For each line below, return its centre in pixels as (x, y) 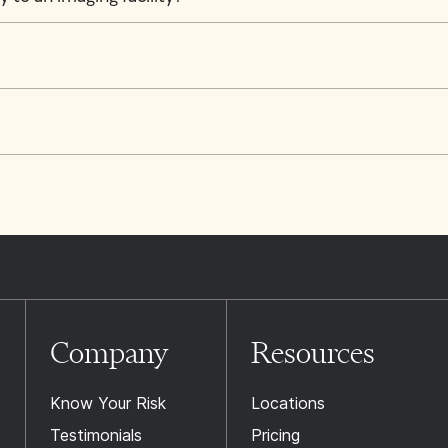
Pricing (275, 435)
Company (109, 352)
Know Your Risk (107, 403)
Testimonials (95, 435)
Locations (287, 403)
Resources (312, 352)
